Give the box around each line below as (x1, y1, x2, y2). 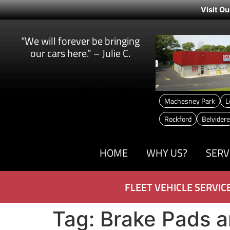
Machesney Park (164, 95, 215, 107)
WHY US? (146, 145, 187, 161)
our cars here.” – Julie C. (30, 45, 131, 61)
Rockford (164, 113, 191, 125)
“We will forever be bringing (21, 33, 140, 49)
